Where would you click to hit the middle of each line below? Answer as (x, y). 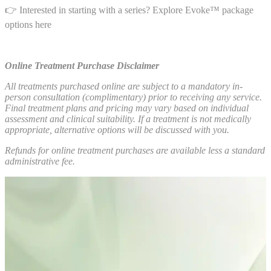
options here (28, 25)
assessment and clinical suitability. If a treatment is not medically (128, 119)
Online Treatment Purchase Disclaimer (82, 66)
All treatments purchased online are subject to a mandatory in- (124, 87)
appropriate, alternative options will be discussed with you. (117, 130)
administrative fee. (40, 162)
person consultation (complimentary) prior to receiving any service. (133, 97)
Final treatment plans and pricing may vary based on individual (127, 108)
